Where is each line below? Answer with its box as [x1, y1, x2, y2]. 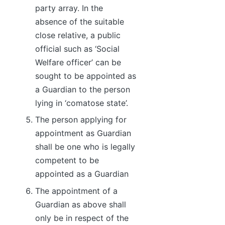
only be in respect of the [35, 212, 129, 223]
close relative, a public [35, 30, 121, 41]
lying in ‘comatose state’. [35, 98, 128, 108]
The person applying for [35, 115, 127, 125]
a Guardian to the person [35, 84, 130, 95]
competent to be [35, 155, 99, 166]
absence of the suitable [35, 17, 124, 27]
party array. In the [35, 3, 103, 14]
